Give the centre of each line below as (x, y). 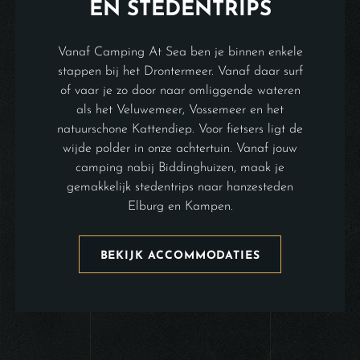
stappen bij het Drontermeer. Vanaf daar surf (180, 71)
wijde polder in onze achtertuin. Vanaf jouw (180, 148)
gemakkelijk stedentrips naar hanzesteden (180, 187)
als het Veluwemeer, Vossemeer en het (180, 110)
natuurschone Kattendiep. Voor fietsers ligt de (180, 129)
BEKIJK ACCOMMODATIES (180, 256)
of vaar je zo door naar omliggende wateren (180, 90)
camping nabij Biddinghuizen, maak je (180, 168)
